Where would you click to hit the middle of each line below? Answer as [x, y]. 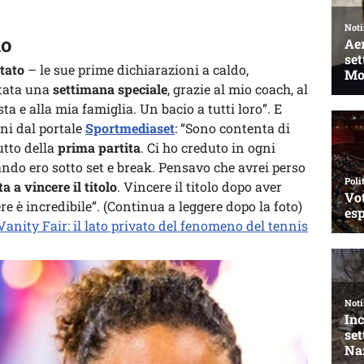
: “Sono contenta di [232, 128]
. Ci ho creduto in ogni [208, 147]
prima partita [99, 147]
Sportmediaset [130, 128]
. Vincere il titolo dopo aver [199, 186]
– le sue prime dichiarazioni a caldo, [136, 69]
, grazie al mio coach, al [238, 89]
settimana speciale [110, 89]
